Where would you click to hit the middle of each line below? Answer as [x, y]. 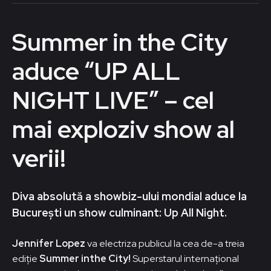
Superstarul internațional [185, 258]
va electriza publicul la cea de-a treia [165, 243]
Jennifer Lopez [49, 243]
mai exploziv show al [123, 129]
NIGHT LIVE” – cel [113, 100]
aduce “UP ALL [96, 71]
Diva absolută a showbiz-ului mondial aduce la [129, 196]
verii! [39, 158]
